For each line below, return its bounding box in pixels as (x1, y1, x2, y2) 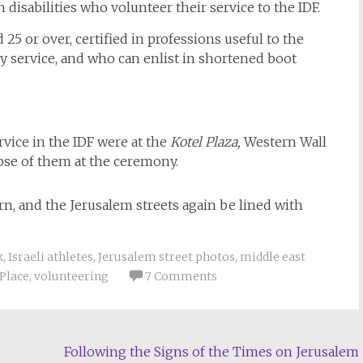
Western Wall (241, 134, 327, 151)
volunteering (34, 269, 109, 284)
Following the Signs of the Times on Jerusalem (64, 344, 360, 361)
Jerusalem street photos (98, 250, 235, 265)
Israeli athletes (8, 250, 93, 265)
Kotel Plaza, (170, 134, 241, 151)
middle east (240, 250, 305, 265)
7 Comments (145, 269, 217, 284)
